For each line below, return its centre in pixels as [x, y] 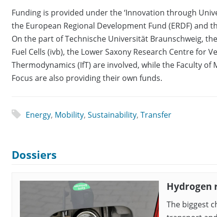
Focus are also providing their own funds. [87, 78]
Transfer [156, 115]
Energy [38, 115]
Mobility [69, 115]
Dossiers [34, 155]
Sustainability [112, 115]
